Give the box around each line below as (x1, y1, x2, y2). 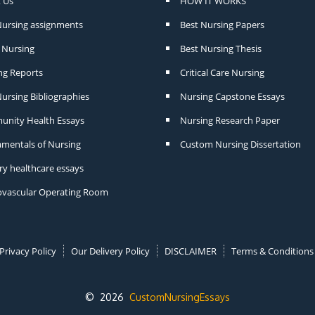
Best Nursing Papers (180, 18, 265, 31)
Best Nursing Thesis (180, 41, 262, 55)
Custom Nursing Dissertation (180, 137, 302, 150)
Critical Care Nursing (180, 65, 265, 79)
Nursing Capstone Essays (180, 89, 285, 103)
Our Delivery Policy (71, 244, 150, 257)
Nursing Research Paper (180, 113, 281, 127)
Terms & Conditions (231, 244, 314, 257)
